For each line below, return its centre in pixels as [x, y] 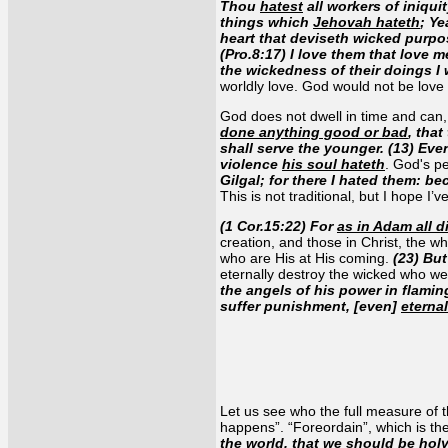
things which [266, 21]
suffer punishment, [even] [310, 305]
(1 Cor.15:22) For [278, 225]
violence [251, 163]
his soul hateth [333, 163]
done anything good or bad [314, 131]
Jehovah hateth [366, 21]
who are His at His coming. [306, 257]
